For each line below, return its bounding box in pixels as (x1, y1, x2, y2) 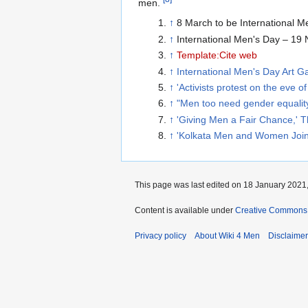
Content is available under (135, 205, 235, 215)
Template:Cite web (176, 49, 257, 61)
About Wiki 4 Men (195, 230, 260, 241)
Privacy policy (135, 230, 186, 241)
